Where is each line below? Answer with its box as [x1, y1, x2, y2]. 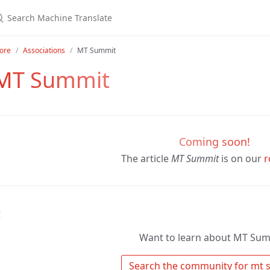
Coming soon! [179, 134, 250, 149]
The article [121, 151, 171, 165]
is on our [218, 151, 264, 165]
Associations [23, 45, 65, 55]
